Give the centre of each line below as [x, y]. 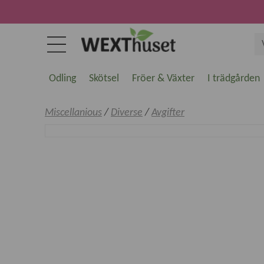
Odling [62, 79]
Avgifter [168, 113]
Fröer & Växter [163, 79]
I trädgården [234, 79]
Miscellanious [73, 113]
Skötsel [104, 79]
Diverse [127, 113]
